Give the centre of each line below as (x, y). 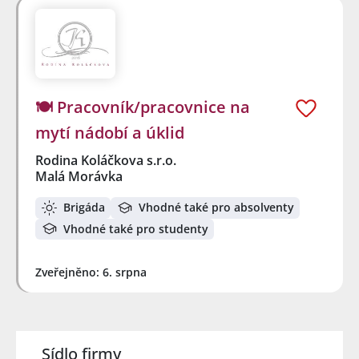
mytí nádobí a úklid (110, 133)
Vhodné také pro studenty (136, 228)
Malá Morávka (79, 177)
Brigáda (84, 208)
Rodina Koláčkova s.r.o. (107, 161)
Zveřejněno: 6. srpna (91, 272)
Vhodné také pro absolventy (216, 208)
